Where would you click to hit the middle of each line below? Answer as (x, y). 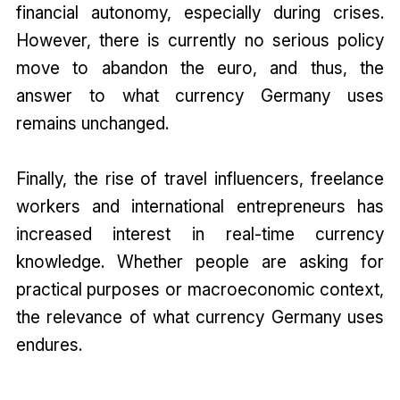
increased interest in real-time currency (200, 234)
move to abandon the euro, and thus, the (200, 68)
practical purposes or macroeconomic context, (200, 290)
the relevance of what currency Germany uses (200, 317)
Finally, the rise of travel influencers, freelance (200, 179)
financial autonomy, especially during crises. (200, 13)
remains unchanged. (92, 124)
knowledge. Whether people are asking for (200, 262)
